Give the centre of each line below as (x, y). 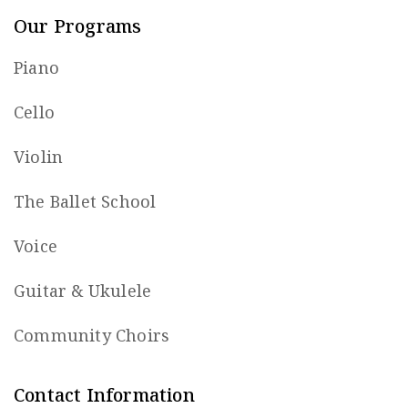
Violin (39, 156)
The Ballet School (85, 201)
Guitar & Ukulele (83, 290)
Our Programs (78, 25)
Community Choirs (92, 335)
